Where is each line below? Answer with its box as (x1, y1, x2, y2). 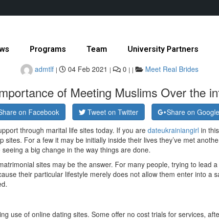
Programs (30, 44, 66, 54)
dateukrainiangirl (148, 125, 199, 135)
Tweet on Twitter (87, 107, 138, 117)
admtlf (33, 64, 54, 74)
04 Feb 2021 (66, 64, 108, 74)
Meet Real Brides (145, 64, 198, 74)
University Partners (128, 44, 198, 54)
